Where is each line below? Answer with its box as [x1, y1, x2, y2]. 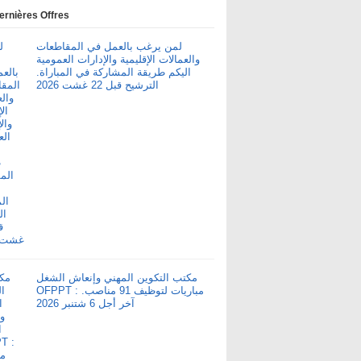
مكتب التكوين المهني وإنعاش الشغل [36, 272, 197, 284]
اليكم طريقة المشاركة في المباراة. [36, 66, 191, 78]
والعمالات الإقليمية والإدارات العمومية [36, 53, 200, 65]
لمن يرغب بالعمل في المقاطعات [36, 40, 182, 52]
